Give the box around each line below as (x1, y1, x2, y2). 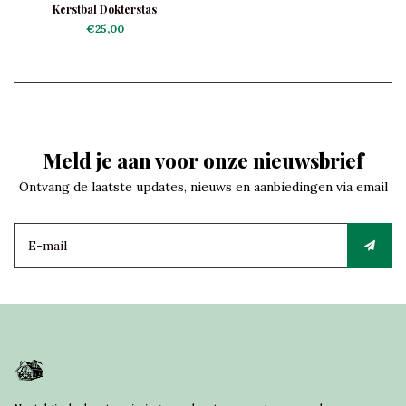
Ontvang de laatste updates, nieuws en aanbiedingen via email (18, 179, 388, 195)
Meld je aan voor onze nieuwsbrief (43, 147, 363, 174)
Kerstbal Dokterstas (53, 2, 157, 16)
